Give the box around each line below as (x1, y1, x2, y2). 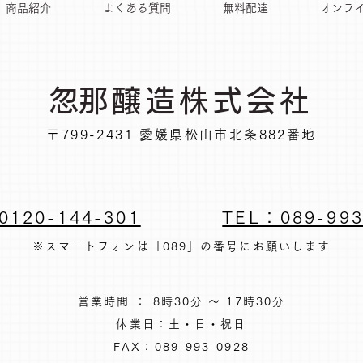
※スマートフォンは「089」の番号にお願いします (32, 241, 331, 252)
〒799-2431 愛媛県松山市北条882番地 (46, 128, 317, 141)
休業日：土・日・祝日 (116, 318, 247, 330)
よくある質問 (103, 2, 171, 14)
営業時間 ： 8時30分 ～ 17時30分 (77, 296, 286, 307)
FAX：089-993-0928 (113, 341, 250, 352)
